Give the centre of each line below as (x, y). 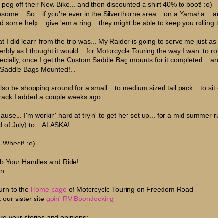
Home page (49, 189)
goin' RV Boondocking (80, 198)
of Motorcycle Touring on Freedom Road (130, 189)
